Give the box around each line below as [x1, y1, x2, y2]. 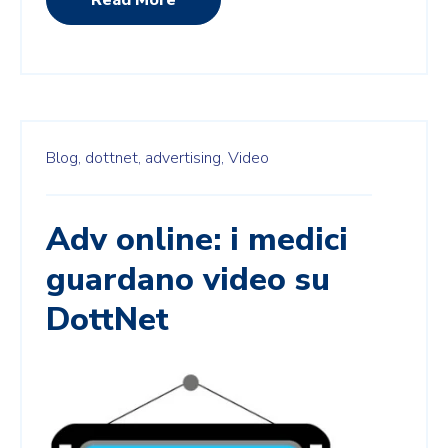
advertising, [145, 146, 224, 169]
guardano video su [46, 257, 330, 301]
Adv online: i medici [46, 217, 348, 261]
